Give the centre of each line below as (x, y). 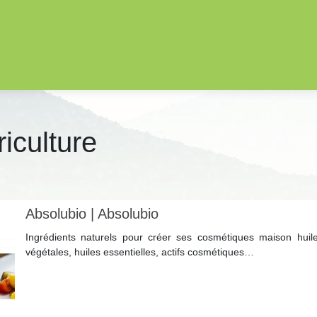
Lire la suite (57, 283)
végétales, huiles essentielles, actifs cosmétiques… (139, 252)
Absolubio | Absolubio (92, 213)
